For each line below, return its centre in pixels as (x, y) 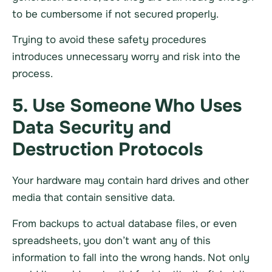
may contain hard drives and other (165, 181)
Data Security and (92, 128)
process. (32, 74)
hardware (59, 181)
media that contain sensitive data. (93, 198)
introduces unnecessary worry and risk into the (126, 57)
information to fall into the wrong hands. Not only (131, 257)
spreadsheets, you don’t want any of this (111, 240)
